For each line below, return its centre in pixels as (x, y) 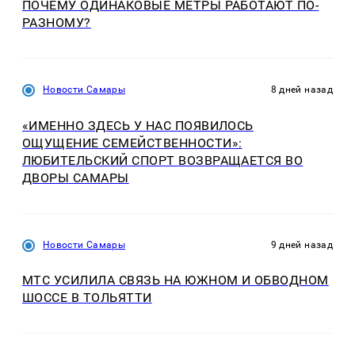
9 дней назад (302, 244)
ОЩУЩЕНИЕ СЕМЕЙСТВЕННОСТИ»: (132, 143)
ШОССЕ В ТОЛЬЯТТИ (87, 298)
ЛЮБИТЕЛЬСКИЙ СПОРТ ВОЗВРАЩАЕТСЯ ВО (163, 160)
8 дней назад (302, 90)
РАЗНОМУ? (57, 23)
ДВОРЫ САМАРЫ (76, 177)
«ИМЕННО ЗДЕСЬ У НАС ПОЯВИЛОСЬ (138, 125)
